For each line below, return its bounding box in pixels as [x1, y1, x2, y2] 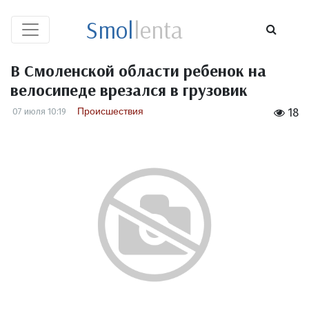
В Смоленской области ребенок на [10, 60, 266, 81]
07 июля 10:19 [12, 106, 66, 117]
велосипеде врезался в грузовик [10, 79, 248, 100]
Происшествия [77, 106, 143, 117]
